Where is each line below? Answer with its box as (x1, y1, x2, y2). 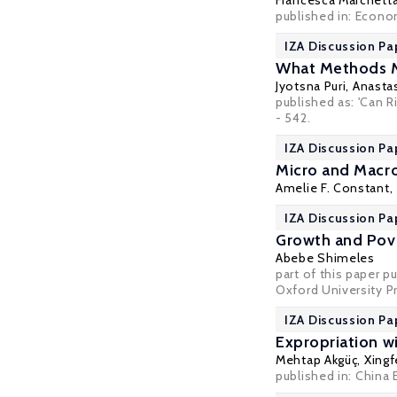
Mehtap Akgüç (276, 352, 358, 368)
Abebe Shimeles (276, 250, 375, 266)
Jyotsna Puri (276, 78, 346, 94)
